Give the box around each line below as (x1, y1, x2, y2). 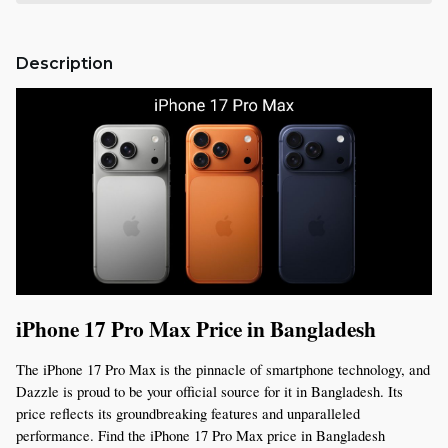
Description (16, 54, 113, 74)
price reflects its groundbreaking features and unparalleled (16, 403, 360, 423)
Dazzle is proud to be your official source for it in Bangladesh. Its (16, 381, 403, 401)
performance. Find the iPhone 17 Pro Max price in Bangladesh (16, 425, 385, 445)
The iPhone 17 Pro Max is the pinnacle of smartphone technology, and (16, 359, 430, 379)
